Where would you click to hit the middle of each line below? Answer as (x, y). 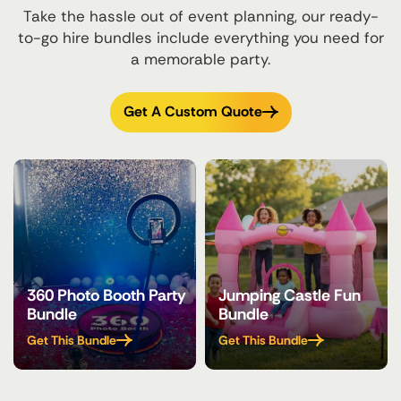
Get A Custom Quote (192, 112)
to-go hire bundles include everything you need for (200, 37)
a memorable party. (200, 59)
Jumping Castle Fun (290, 296)
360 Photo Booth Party (107, 296)
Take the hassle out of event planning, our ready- (200, 16)
